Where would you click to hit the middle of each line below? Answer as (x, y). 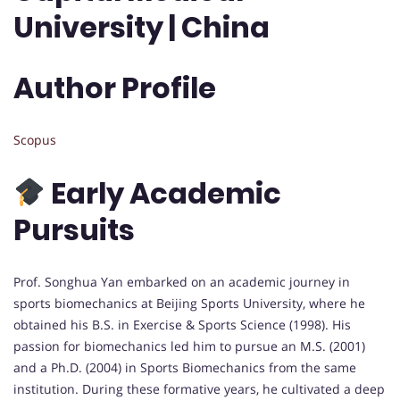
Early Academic (164, 193)
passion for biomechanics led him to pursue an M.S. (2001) (189, 346)
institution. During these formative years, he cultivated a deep (199, 389)
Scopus (35, 140)
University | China (142, 28)
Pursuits (74, 229)
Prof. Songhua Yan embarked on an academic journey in (182, 282)
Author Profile (115, 87)
